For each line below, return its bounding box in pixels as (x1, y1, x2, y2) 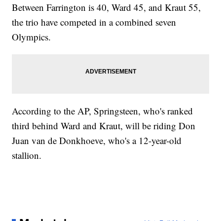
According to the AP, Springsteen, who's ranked (12, 105, 193, 117)
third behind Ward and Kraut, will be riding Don (12, 119, 196, 132)
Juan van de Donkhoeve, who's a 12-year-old (12, 134, 182, 147)
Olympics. (12, 31, 51, 43)
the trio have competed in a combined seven (12, 16, 177, 29)
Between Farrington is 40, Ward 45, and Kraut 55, (12, 1, 201, 14)
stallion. (12, 149, 42, 162)
